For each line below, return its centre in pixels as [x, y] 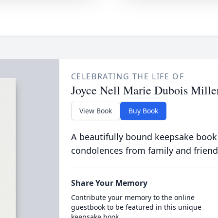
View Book [95, 111]
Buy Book [143, 111]
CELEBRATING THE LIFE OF [127, 76]
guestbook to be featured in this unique [136, 207]
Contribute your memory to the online [133, 197]
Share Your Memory [109, 183]
